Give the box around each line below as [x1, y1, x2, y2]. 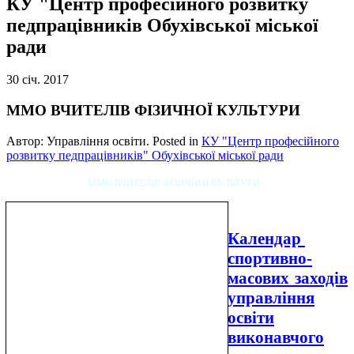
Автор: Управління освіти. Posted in [6, 134, 201, 148]
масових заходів [228, 268, 348, 288]
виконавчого [228, 327, 324, 347]
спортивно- [228, 248, 312, 268]
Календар [228, 228, 305, 248]
